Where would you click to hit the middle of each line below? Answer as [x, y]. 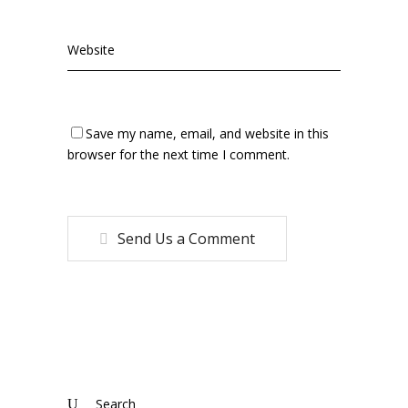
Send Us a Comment [186, 238]
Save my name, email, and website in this [207, 133]
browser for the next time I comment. [178, 154]
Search [87, 394]
